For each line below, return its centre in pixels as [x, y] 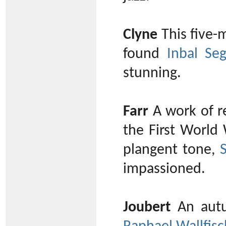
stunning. [152, 74]
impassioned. [164, 169]
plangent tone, [172, 150]
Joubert [147, 208]
